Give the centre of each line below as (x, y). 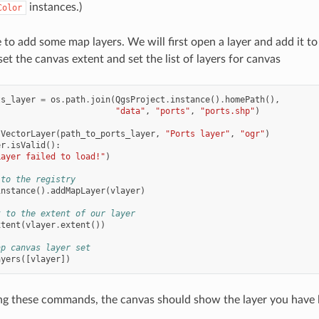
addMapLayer (78, 191)
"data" (130, 111)
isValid (28, 146)
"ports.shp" (227, 111)
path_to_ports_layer (108, 134)
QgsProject (140, 100)
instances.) (54, 7)
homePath (245, 100)
